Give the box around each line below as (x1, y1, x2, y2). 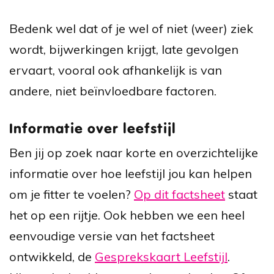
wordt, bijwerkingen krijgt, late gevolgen (9, 41, 239, 57)
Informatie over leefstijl (9, 122, 176, 136)
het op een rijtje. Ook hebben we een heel (9, 207, 245, 223)
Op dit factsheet (134, 186, 225, 202)
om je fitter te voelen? (9, 186, 134, 202)
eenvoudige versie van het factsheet (9, 228, 215, 243)
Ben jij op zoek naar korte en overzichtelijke (9, 144, 258, 160)
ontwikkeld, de (9, 248, 95, 264)
